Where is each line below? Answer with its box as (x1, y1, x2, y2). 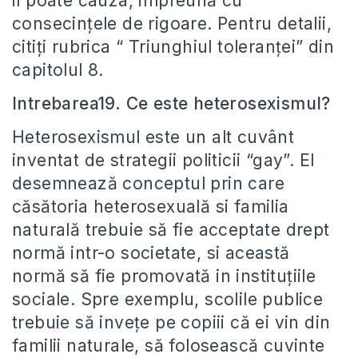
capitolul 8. (12, 60, 104, 80)
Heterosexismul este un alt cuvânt (12, 127, 295, 147)
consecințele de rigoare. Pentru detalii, (12, 14, 332, 34)
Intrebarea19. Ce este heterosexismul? (12, 93, 331, 113)
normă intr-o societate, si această (12, 243, 290, 263)
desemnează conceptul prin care (12, 173, 284, 193)
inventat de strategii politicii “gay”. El (12, 150, 315, 170)
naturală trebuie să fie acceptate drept (12, 220, 330, 240)
